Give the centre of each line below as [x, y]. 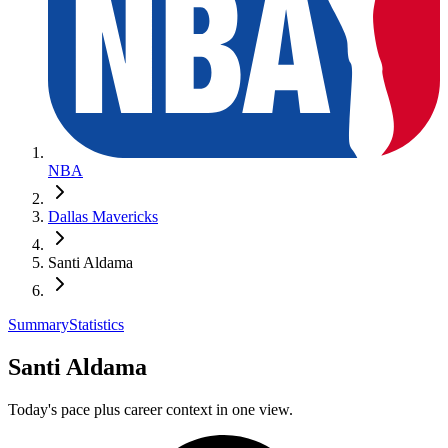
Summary [38, 324]
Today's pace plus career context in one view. [150, 409]
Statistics [96, 324]
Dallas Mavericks [103, 216]
